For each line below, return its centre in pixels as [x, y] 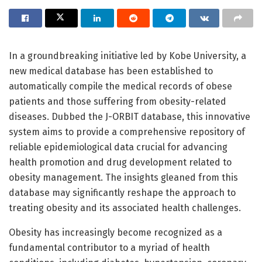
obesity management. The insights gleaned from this [123, 177]
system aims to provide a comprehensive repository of [127, 132]
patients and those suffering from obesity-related [118, 101]
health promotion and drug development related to [120, 162]
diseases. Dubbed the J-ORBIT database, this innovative [130, 116]
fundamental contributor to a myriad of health [109, 247]
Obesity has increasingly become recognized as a [116, 232]
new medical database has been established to [111, 71]
